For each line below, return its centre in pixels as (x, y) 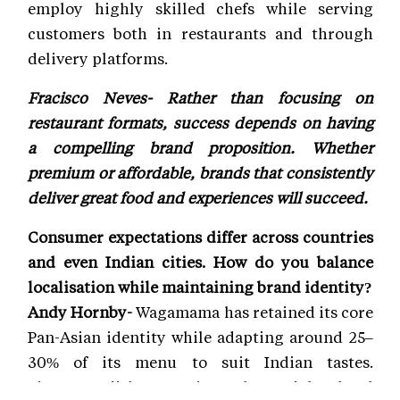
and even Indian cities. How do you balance (200, 261)
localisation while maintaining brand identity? (200, 286)
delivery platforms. (98, 58)
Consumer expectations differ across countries (200, 236)
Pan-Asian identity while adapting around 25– (200, 336)
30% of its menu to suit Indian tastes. (200, 361)
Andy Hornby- (82, 311)
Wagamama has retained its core (255, 311)
